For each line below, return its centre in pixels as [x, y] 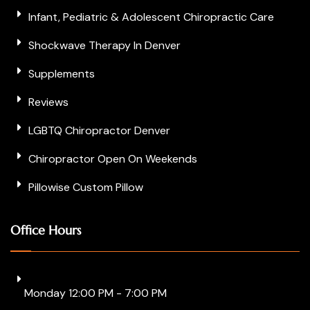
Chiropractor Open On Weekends [113, 158]
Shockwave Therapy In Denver [104, 45]
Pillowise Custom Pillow [86, 187]
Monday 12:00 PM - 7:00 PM [95, 293]
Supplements [62, 73]
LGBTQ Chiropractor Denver [99, 130]
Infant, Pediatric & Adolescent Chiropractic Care [151, 17]
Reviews [48, 102]
